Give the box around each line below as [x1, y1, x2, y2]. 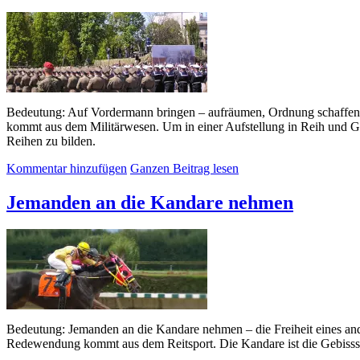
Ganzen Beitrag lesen [130, 161, 239, 175]
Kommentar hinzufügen [6, 161, 127, 175]
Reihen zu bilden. [6, 133, 96, 148]
